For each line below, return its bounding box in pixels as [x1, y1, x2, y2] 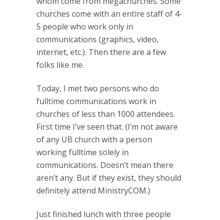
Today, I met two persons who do [36, 83, 159, 94]
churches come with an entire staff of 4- [36, 8, 182, 19]
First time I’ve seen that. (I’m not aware [36, 121, 178, 132]
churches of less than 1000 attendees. [36, 109, 175, 119]
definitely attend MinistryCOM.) [36, 185, 150, 196]
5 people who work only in [36, 21, 133, 32]
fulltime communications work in [36, 96, 156, 107]
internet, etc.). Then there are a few [36, 47, 166, 57]
